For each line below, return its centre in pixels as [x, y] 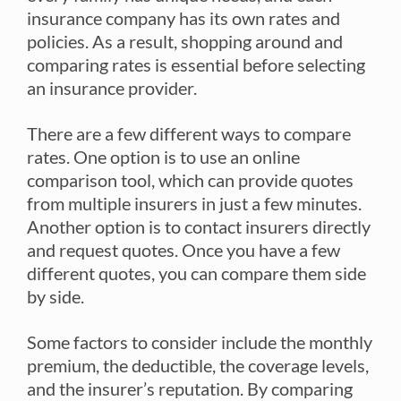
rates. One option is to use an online [163, 156]
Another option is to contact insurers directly [199, 226]
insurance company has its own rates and [183, 17]
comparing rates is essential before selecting [196, 64]
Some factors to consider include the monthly [200, 341]
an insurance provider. [112, 87]
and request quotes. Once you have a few [183, 249]
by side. [55, 296]
